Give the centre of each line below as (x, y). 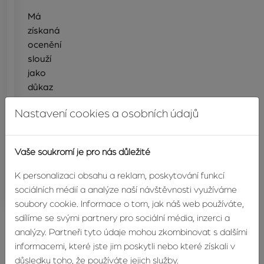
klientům (46, 143)
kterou (42, 115)
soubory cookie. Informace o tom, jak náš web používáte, (129, 204)
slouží (39, 59)
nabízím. (45, 158)
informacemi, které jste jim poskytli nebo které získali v (125, 246)
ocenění (44, 44)
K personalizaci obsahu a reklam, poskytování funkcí (120, 176)
